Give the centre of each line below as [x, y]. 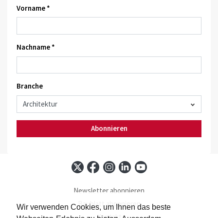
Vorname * [33, 8]
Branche [29, 86]
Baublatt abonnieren [109, 204]
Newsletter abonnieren [109, 191]
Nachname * [36, 47]
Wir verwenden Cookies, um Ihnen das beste [94, 207]
